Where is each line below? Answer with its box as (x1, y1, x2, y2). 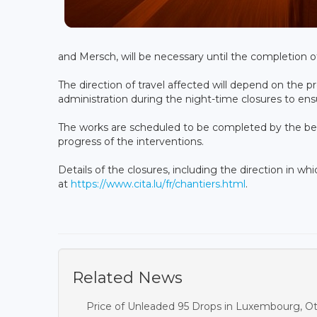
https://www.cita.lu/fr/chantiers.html (71, 177, 246, 190)
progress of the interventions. (58, 134, 204, 148)
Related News (72, 267, 183, 287)
